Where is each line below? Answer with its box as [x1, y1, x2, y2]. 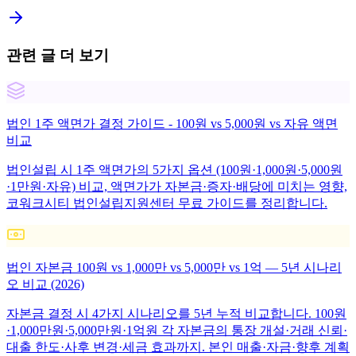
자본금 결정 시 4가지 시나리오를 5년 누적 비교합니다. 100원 [6, 306, 346, 320]
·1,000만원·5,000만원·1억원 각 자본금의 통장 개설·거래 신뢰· [6, 323, 347, 337]
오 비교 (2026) [6, 277, 84, 291]
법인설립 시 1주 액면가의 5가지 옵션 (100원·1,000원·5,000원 [6, 162, 342, 176]
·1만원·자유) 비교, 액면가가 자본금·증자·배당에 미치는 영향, [6, 179, 347, 193]
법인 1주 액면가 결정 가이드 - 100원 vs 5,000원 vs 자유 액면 [6, 116, 338, 130]
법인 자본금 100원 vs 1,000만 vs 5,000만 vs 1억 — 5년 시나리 [6, 260, 342, 274]
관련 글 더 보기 [6, 47, 109, 64]
